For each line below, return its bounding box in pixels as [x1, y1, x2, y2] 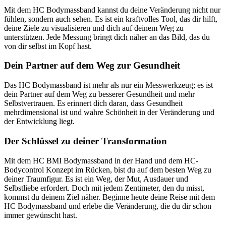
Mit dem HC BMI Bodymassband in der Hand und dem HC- [4, 156, 198, 165]
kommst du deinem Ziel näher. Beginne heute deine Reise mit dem [4, 192, 215, 201]
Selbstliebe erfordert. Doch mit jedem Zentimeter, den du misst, [4, 183, 204, 192]
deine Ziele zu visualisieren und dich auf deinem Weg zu [4, 23, 184, 32]
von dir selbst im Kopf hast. [4, 41, 92, 50]
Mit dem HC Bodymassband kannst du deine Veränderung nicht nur [4, 5, 220, 14]
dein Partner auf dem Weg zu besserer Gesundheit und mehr [4, 90, 195, 99]
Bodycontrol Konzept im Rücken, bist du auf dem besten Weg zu [4, 165, 211, 174]
